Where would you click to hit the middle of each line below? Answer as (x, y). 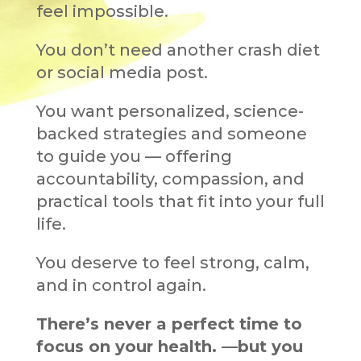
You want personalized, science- (170, 111)
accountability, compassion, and (170, 178)
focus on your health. (129, 346)
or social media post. (122, 72)
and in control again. (121, 285)
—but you (262, 346)
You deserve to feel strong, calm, (172, 262)
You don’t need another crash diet (178, 50)
